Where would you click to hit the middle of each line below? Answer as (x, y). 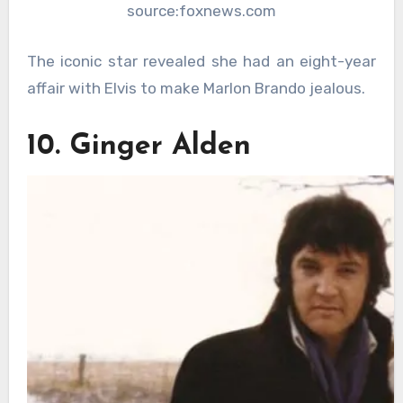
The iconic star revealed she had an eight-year (201, 61)
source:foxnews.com (201, 11)
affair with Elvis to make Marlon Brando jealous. (196, 88)
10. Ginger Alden (139, 146)
